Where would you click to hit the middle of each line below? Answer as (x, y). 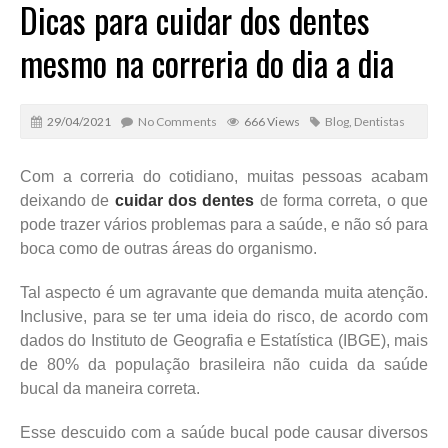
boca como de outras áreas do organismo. (168, 248)
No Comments (177, 121)
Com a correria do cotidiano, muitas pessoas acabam (224, 176)
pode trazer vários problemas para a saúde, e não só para (224, 224)
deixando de (67, 200)
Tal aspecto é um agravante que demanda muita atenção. (224, 292)
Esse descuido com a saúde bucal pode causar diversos (224, 432)
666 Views (272, 121)
